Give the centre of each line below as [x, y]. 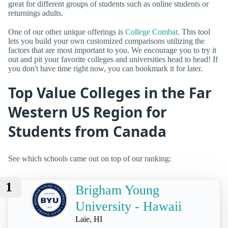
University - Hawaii [129, 207]
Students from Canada [87, 132]
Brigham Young [117, 190]
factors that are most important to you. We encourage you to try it [112, 50]
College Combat [151, 32]
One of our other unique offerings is [67, 32]
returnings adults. [36, 13]
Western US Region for [88, 112]
